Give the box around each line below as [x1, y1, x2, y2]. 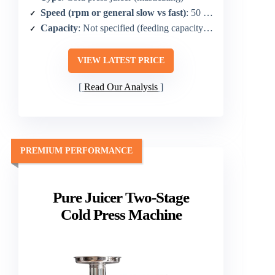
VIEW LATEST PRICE [77, 55, 165, 65]
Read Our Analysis [84, 82, 158, 93]
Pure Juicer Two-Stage [53, 188, 190, 206]
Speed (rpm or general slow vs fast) [41, 7, 186, 18]
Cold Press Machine [60, 206, 182, 223]
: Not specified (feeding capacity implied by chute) [78, 22, 203, 33]
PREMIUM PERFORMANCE [20, 146, 133, 156]
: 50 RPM [186, 7, 203, 18]
